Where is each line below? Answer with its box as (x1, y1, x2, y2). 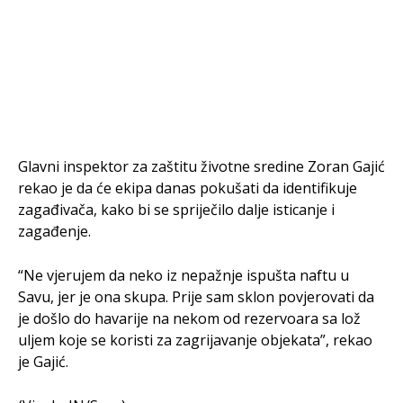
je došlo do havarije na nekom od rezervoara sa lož (18, 309, 361, 328)
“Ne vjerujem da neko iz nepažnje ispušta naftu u (18, 265, 349, 285)
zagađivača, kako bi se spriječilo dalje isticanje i (18, 200, 335, 219)
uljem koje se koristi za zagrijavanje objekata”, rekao (18, 330, 372, 350)
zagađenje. (18, 221, 91, 241)
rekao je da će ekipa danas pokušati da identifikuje (18, 178, 357, 198)
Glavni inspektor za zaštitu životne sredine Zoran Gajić (18, 157, 385, 176)
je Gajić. (18, 352, 68, 372)
